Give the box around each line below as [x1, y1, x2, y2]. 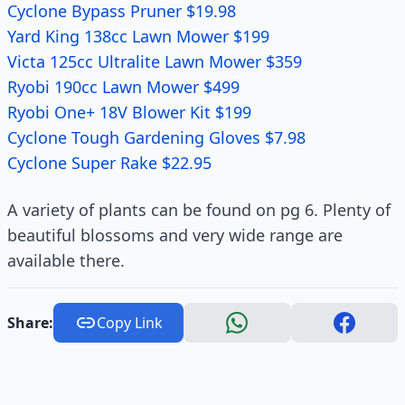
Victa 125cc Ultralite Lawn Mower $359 [7, 51, 302, 72]
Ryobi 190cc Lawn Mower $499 [7, 76, 240, 98]
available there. [7, 250, 125, 271]
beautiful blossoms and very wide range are [7, 224, 343, 246]
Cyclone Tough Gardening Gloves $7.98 [7, 127, 306, 148]
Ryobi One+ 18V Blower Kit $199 [7, 101, 251, 123]
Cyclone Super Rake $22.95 [7, 152, 212, 174]
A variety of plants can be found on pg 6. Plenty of [7, 199, 391, 221]
